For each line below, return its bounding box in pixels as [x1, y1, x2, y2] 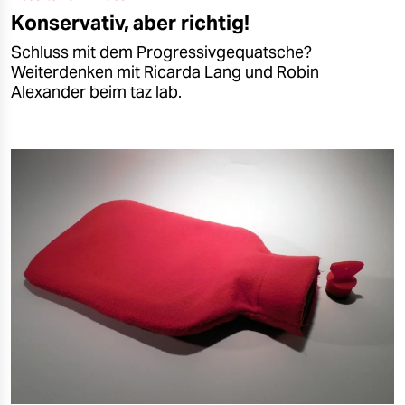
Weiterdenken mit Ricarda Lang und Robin [11, 61, 319, 82]
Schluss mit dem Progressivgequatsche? [11, 42, 312, 62]
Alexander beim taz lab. [11, 81, 182, 102]
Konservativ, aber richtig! [11, 9, 250, 35]
